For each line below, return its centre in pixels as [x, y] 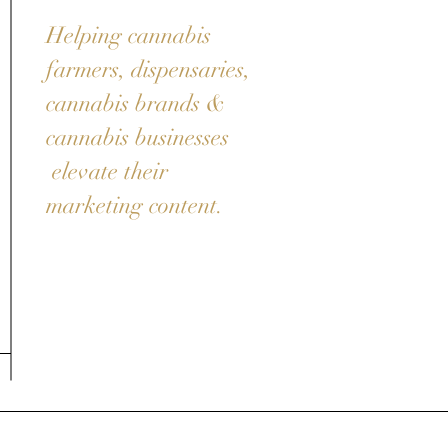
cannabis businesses [137, 137]
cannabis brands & [136, 103]
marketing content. [137, 205]
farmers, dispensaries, [148, 69]
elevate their [107, 171]
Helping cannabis [128, 35]
